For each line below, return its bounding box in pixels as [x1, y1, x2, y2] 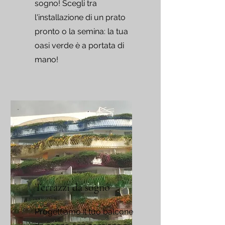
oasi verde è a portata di [35, 41, 124, 50]
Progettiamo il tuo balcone [35, 207, 133, 216]
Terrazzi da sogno [35, 181, 110, 194]
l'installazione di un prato [35, 13, 126, 22]
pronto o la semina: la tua [35, 27, 128, 36]
